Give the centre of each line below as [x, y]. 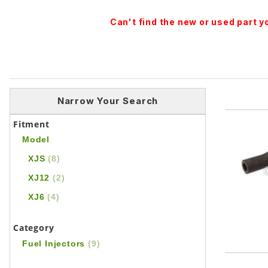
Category [34, 228]
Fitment [31, 124]
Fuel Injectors [55, 244]
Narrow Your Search [108, 101]
